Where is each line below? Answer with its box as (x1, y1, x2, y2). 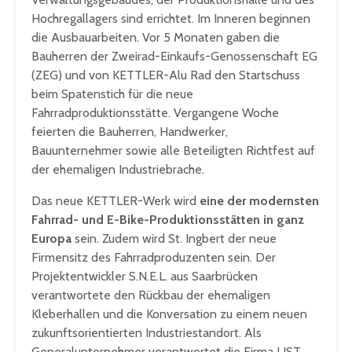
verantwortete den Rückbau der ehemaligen (31, 288, 270, 303)
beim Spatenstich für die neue (31, 86, 193, 102)
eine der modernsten (200, 193, 319, 209)
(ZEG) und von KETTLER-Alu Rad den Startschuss (31, 68, 300, 83)
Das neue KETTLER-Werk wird (31, 193, 200, 209)
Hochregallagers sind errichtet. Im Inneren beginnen (31, 11, 310, 27)
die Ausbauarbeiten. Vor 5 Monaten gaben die (31, 30, 280, 46)
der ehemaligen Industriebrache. (31, 162, 204, 178)
